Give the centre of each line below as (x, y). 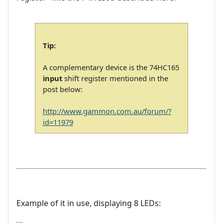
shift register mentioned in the (115, 78)
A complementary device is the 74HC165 (111, 67)
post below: (62, 89)
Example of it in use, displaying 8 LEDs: (89, 203)
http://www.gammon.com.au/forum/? (107, 111)
